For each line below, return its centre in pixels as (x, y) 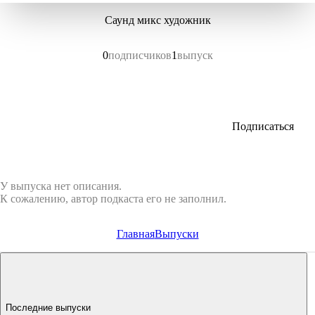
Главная (135, 234)
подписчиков (140, 55)
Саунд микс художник (157, 20)
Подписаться (263, 126)
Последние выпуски (48, 307)
